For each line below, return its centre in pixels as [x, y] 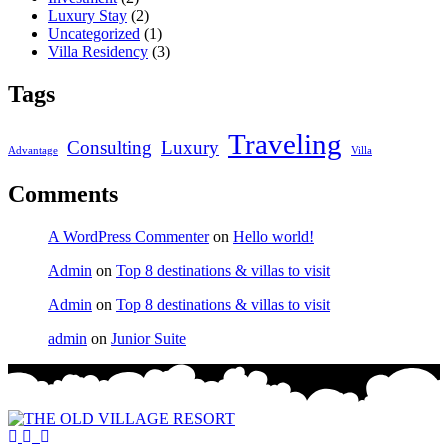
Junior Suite [148, 338]
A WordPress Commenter [128, 236]
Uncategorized [94, 34]
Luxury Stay [87, 16]
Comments [63, 193]
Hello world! [273, 236]
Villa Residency [98, 52]
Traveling [285, 144]
